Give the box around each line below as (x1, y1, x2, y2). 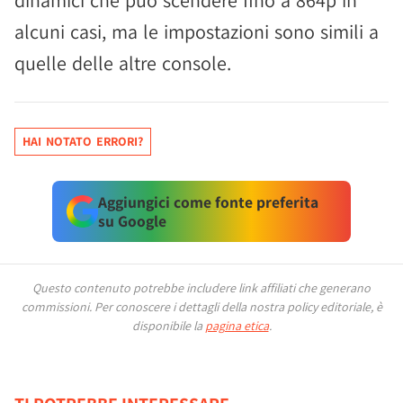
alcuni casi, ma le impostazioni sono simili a (14, 19, 379, 44)
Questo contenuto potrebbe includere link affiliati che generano (32, 280, 371, 296)
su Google (97, 210, 166, 231)
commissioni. (21, 299, 94, 315)
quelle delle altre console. (14, 50, 231, 76)
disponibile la (131, 318, 205, 334)
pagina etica (204, 318, 269, 334)
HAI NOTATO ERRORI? (22, 133, 143, 149)
